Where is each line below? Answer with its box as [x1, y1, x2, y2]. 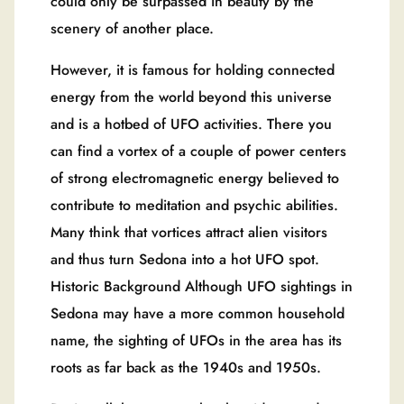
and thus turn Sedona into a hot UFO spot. [50, 249, 319, 271]
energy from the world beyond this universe [50, 87, 332, 108]
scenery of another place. [50, 18, 214, 40]
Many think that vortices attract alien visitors [50, 222, 327, 243]
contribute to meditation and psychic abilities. [50, 195, 338, 216]
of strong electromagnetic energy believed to [50, 168, 339, 189]
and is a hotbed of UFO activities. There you [50, 114, 332, 135]
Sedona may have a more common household [50, 303, 344, 325]
